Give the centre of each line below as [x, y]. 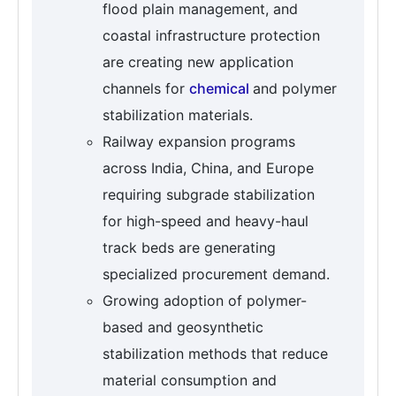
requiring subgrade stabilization [209, 195]
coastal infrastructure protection [211, 36]
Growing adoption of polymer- [205, 301]
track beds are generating [189, 248]
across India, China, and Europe [208, 168]
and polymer [295, 89]
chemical [221, 89]
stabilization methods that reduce [215, 354]
